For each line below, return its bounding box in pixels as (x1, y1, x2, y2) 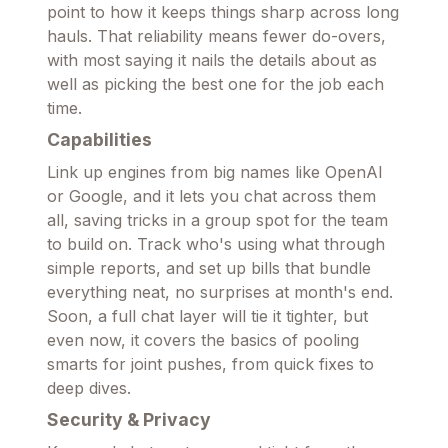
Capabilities (47, 128, 152, 150)
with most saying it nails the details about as (47, 49, 377, 70)
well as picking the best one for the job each (47, 73, 384, 94)
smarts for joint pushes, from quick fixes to (47, 353, 374, 374)
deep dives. (47, 377, 131, 398)
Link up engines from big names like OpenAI (47, 161, 383, 182)
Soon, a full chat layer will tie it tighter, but (47, 305, 368, 326)
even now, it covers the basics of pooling (47, 329, 359, 350)
